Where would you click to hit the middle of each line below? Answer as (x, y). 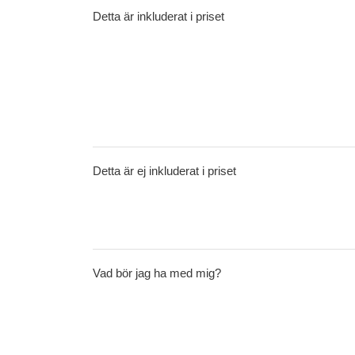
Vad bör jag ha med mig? (157, 273)
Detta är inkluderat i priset (158, 16)
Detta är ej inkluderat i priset (164, 171)
